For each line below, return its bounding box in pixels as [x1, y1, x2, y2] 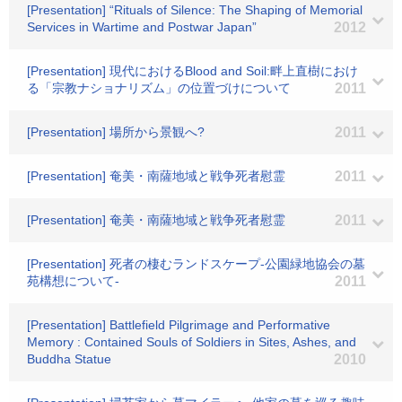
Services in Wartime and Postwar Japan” [27, 20, 257, 34]
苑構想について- [27, 274, 119, 288]
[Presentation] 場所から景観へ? [27, 125, 205, 139]
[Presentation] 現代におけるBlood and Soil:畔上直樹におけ [27, 64, 358, 78]
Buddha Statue [27, 352, 111, 366]
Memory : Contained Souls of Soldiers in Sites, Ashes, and [27, 335, 356, 349]
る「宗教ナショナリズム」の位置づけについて [27, 81, 291, 95]
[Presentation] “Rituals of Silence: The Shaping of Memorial [27, 3, 363, 17]
